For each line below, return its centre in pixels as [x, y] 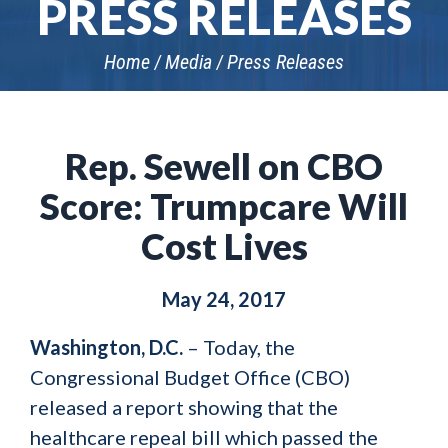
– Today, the [239, 347]
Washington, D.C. [106, 347]
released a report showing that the [184, 407]
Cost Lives [224, 246]
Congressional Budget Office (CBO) [190, 377]
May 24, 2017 [224, 299]
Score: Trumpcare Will [224, 206]
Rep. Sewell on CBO [224, 166]
